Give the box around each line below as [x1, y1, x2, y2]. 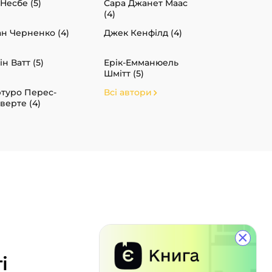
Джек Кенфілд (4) [104, 27, 182, 38]
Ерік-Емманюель [104, 56, 178, 68]
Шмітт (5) [104, 67, 144, 79]
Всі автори [104, 86, 152, 98]
